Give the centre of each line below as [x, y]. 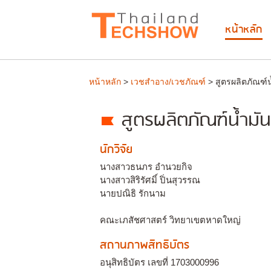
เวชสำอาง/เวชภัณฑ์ [168, 82]
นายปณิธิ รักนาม [133, 193]
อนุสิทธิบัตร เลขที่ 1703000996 [159, 262]
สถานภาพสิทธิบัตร [145, 245]
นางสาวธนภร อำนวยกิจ [146, 167]
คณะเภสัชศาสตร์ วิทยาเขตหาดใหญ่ [170, 220]
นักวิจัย [116, 150]
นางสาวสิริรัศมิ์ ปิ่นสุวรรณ [150, 180]
